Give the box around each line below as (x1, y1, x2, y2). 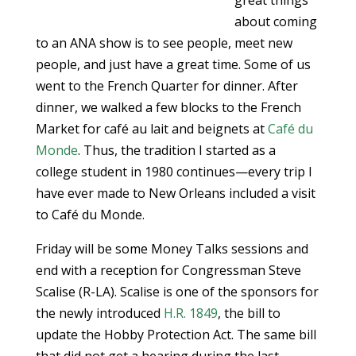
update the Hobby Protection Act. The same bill (35, 326, 316, 343)
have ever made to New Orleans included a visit (35, 184, 315, 202)
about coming (234, 13, 317, 30)
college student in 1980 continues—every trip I (35, 163, 312, 180)
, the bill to (217, 304, 281, 322)
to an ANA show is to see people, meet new (35, 34, 292, 52)
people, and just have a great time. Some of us (35, 56, 311, 73)
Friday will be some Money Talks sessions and (35, 240, 308, 257)
